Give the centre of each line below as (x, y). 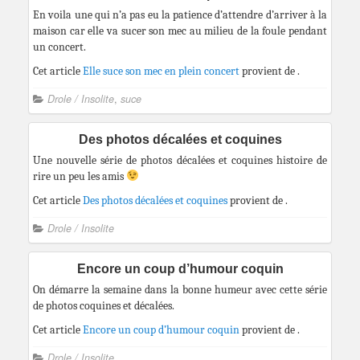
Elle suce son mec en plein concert (161, 71)
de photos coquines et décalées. (104, 306)
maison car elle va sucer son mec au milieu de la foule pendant (180, 31)
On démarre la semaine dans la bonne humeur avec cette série (180, 290)
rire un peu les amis (80, 176)
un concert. (59, 47)
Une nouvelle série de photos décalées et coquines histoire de (180, 160)
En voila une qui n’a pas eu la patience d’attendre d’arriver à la (180, 15)
